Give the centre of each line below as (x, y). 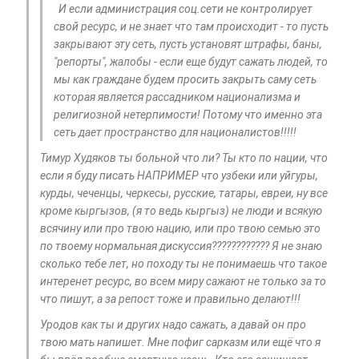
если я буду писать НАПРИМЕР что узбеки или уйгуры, (179, 176)
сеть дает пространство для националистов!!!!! (175, 133)
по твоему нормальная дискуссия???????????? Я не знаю (181, 246)
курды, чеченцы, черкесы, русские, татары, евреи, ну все (184, 194)
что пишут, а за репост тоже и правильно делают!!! (170, 299)
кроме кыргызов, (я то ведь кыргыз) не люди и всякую (181, 211)
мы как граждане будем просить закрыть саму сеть (185, 80)
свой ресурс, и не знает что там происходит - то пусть (191, 27)
